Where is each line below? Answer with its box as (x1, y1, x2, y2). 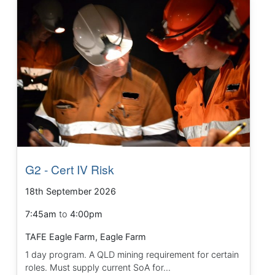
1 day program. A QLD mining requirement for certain (25, 249, 239, 260)
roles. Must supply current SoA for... (25, 261, 171, 273)
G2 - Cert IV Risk (25, 160, 115, 177)
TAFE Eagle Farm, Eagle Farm (25, 231, 147, 242)
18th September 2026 (25, 185, 117, 196)
